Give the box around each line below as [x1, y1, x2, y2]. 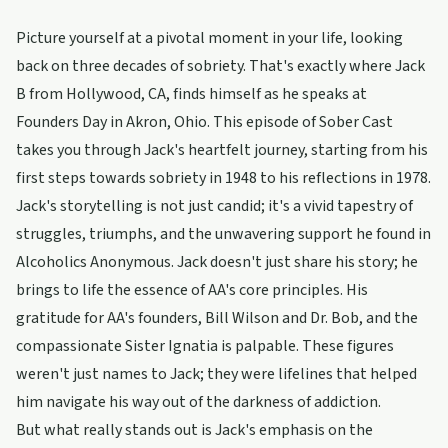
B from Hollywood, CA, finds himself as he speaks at [16, 83, 367, 105]
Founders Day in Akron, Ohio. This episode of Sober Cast [16, 111, 393, 133]
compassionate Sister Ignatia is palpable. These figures [16, 335, 394, 357]
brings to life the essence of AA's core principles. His [16, 279, 368, 301]
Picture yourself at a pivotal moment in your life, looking [16, 27, 403, 49]
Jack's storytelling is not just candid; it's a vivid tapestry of [16, 195, 413, 217]
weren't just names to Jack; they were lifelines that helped [16, 363, 417, 385]
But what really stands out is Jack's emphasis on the [16, 419, 373, 441]
